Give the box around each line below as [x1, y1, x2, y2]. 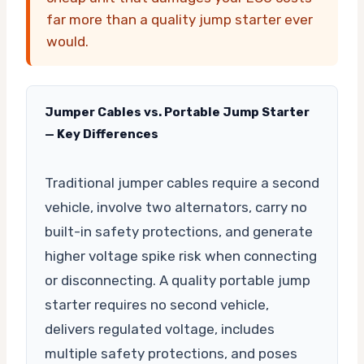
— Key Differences [45, 126, 158, 141]
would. [46, 32, 89, 50]
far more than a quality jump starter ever [46, 11, 313, 28]
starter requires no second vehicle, [45, 296, 269, 313]
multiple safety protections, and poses [45, 344, 297, 362]
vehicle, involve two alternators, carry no [45, 198, 307, 215]
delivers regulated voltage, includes [45, 320, 275, 337]
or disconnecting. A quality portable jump [45, 271, 310, 288]
